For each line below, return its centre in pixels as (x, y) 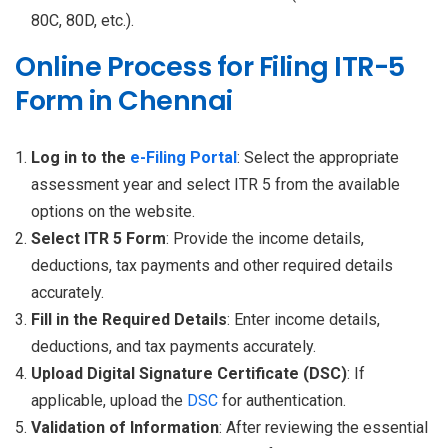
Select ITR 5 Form (98, 238)
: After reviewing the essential (323, 427)
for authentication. (282, 400)
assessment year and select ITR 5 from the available (215, 184)
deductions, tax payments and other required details (212, 265)
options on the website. (113, 211)
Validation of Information (125, 427)
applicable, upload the (109, 400)
